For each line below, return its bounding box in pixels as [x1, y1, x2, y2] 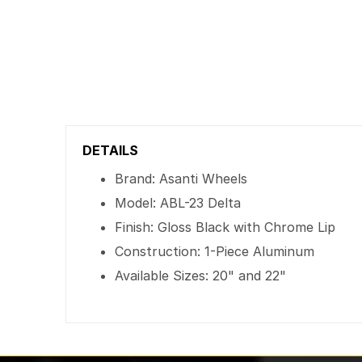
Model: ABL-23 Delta [115, 195, 242, 211]
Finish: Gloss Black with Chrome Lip [115, 219, 336, 235]
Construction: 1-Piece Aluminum [115, 243, 315, 259]
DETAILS [82, 142, 139, 158]
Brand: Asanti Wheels [115, 170, 248, 187]
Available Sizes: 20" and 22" [115, 267, 287, 284]
